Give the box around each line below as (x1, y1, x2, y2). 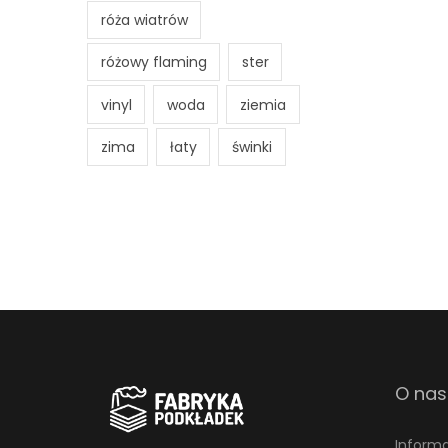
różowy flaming (100, 52, 207, 73)
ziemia (239, 94, 286, 115)
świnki (231, 136, 272, 157)
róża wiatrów (100, 9, 188, 30)
